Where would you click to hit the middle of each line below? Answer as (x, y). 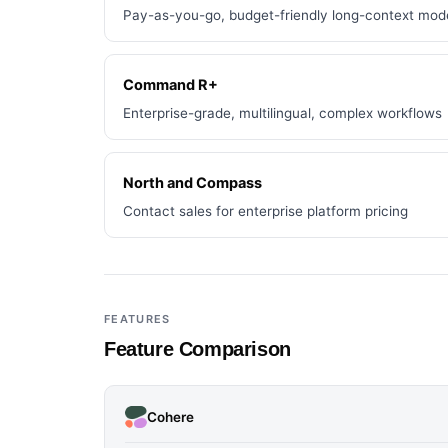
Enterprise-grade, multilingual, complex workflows (282, 113)
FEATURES (137, 319)
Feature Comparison (197, 349)
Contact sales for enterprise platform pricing (265, 211)
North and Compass (192, 183)
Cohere (170, 416)
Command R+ (170, 85)
